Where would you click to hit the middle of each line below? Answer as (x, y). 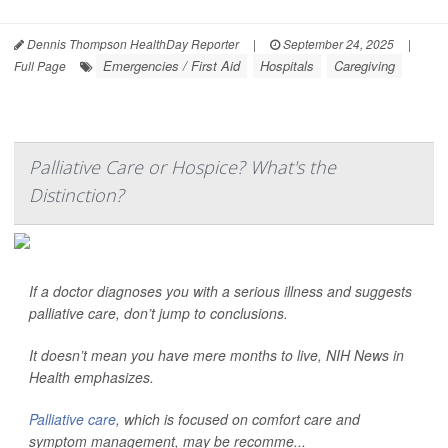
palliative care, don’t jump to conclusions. (158, 313)
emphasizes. (112, 377)
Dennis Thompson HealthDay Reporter (131, 43)
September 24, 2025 (337, 43)
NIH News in (365, 355)
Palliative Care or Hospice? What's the (182, 167)
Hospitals (287, 65)
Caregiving (364, 65)
